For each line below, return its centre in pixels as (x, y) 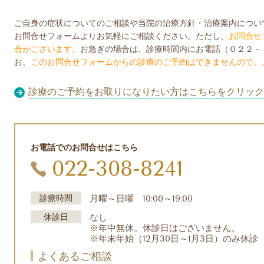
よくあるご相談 (75, 256)
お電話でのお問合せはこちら (85, 147)
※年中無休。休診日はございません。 (165, 228)
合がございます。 (47, 49)
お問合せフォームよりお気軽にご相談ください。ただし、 (121, 36)
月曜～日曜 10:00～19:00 (141, 199)
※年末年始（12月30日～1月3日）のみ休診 (174, 238)
